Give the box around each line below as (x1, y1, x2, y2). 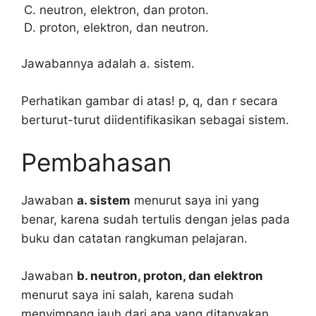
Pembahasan (21, 147, 171, 178)
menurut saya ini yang (130, 193, 259, 208)
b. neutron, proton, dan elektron (77, 268, 263, 283)
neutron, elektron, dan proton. (39, 2, 209, 17)
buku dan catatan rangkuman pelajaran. (21, 231, 248, 246)
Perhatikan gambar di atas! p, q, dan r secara (21, 93, 278, 108)
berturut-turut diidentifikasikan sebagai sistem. (21, 112, 289, 127)
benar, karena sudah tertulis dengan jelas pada (21, 212, 290, 227)
